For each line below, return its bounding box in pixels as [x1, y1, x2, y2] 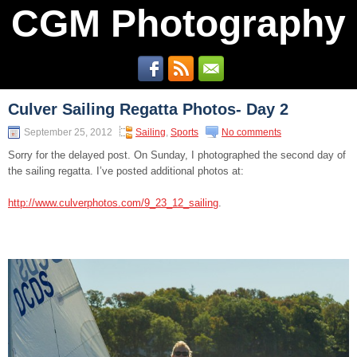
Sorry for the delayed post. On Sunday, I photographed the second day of [8, 149, 346, 161]
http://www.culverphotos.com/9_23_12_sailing [8, 197, 218, 209]
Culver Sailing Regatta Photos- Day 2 [8, 100, 288, 118]
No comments [222, 127, 281, 138]
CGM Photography [11, 2, 346, 45]
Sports [171, 127, 198, 138]
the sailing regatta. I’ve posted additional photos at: [8, 165, 244, 177]
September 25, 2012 [24, 127, 112, 138]
